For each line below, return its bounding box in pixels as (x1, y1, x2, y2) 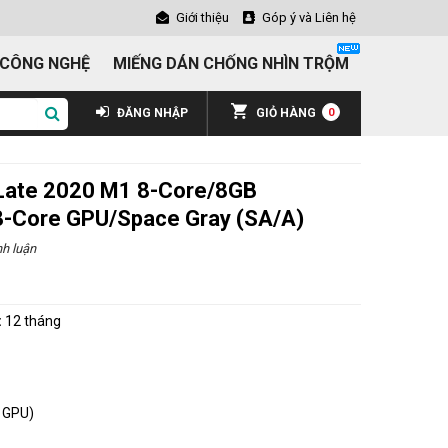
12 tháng (5, 312, 61, 329)
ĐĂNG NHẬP (114, 105, 188, 120)
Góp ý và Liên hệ (262, 10, 356, 25)
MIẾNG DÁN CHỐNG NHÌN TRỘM (113, 54, 349, 73)
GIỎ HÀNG (256, 105, 316, 120)
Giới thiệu (176, 10, 229, 25)
